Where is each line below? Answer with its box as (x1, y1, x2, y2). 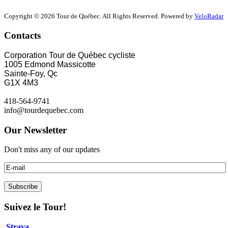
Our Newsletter (4, 124, 67, 135)
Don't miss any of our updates (4, 145, 100, 154)
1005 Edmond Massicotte (4, 60, 96, 69)
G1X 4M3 (4, 78, 38, 87)
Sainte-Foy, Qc (4, 69, 58, 78)
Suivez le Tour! (4, 202, 66, 213)
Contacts (4, 30, 41, 41)
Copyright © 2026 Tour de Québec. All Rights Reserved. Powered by (4, 12, 194, 20)
